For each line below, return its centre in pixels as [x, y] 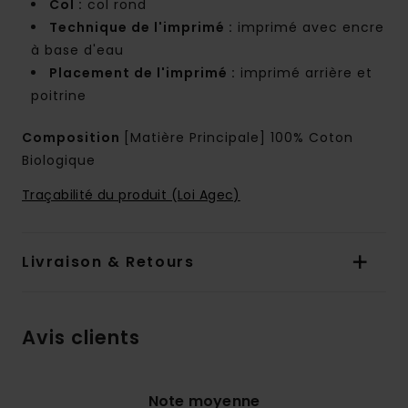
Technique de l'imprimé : [141, 28]
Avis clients [81, 338]
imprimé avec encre [309, 28]
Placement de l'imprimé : [143, 73]
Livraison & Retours [108, 262]
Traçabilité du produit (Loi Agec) [131, 195]
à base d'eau [77, 51]
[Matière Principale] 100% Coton [239, 138]
